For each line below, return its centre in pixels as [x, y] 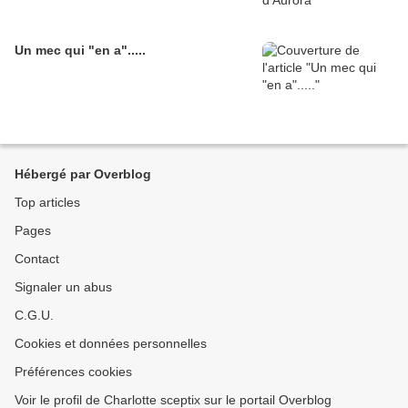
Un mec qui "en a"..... [80, 50]
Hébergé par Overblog [83, 174]
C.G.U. [34, 315]
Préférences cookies [73, 372]
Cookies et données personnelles [111, 343]
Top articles [47, 202]
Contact [37, 259]
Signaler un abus [63, 287]
